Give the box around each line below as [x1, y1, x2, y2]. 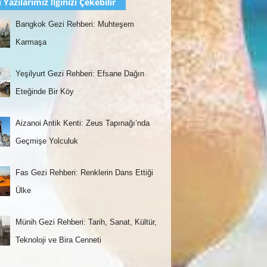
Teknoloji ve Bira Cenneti [15, 235, 102, 245]
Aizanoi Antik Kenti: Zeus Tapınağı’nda [15, 119, 150, 128]
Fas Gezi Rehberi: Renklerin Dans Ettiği [15, 168, 154, 178]
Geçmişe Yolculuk [15, 136, 79, 145]
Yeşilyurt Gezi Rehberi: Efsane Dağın [15, 69, 145, 78]
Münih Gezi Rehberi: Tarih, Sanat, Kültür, [15, 218, 157, 227]
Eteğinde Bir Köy [15, 86, 74, 96]
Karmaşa [15, 37, 47, 46]
